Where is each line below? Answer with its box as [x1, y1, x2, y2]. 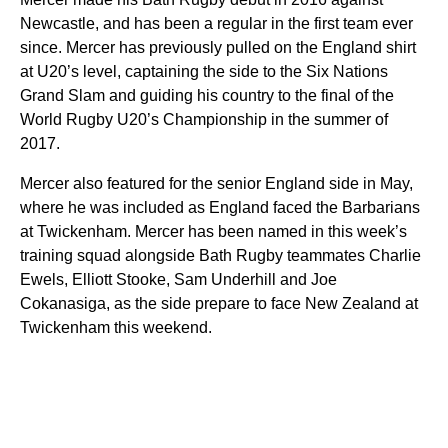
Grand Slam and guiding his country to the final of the [20, 87, 394, 104]
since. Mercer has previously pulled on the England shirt [20, 39, 416, 56]
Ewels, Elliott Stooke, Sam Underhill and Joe [20, 271, 337, 288]
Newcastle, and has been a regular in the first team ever [20, 15, 413, 32]
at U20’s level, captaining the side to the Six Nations [20, 63, 388, 80]
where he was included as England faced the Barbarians [20, 199, 420, 216]
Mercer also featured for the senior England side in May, [20, 175, 413, 192]
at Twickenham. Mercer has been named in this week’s [20, 223, 407, 240]
